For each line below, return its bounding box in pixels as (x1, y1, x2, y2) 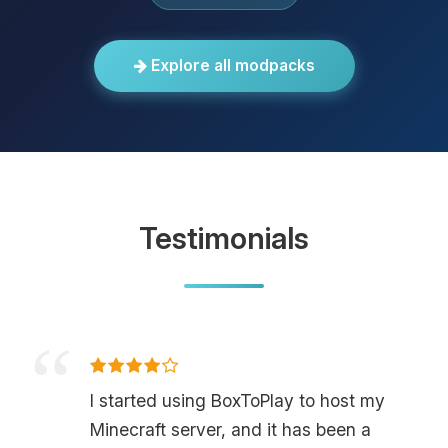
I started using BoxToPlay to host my (90, 389, 385, 411)
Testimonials (139, 219, 309, 256)
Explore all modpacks (146, 55, 315, 75)
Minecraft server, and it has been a (90, 418, 371, 440)
